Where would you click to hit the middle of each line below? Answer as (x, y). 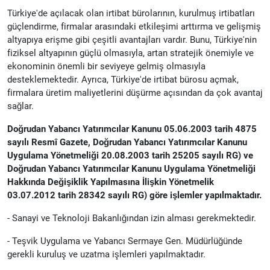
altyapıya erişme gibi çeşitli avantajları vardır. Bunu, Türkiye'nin (132, 39)
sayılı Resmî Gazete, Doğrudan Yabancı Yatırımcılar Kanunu (127, 142)
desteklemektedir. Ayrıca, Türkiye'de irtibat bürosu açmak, (123, 79)
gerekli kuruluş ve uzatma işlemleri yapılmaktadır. (106, 254)
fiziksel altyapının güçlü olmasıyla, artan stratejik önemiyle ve (130, 53)
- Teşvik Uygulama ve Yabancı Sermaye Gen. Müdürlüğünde (125, 241)
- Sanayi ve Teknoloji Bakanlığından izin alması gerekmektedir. (132, 218)
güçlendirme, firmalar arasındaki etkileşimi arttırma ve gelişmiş (134, 26)
